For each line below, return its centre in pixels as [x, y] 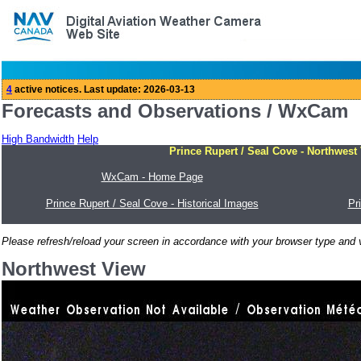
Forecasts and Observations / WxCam [175, 111]
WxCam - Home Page [152, 177]
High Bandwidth [38, 139]
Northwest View [74, 268]
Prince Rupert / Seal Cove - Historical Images [152, 204]
